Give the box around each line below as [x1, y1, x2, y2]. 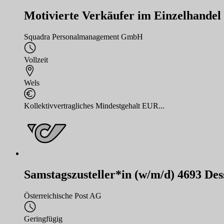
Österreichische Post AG [24, 191, 101, 200]
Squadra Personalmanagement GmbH [24, 32, 143, 41]
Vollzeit [24, 55, 48, 64]
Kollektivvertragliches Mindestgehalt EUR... [24, 101, 164, 110]
